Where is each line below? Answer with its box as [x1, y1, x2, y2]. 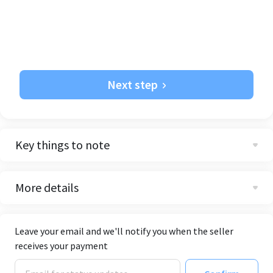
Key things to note [15, 136, 110, 152]
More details [15, 179, 79, 195]
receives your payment [15, 239, 108, 252]
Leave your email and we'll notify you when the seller [15, 224, 233, 237]
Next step [107, 76, 158, 92]
